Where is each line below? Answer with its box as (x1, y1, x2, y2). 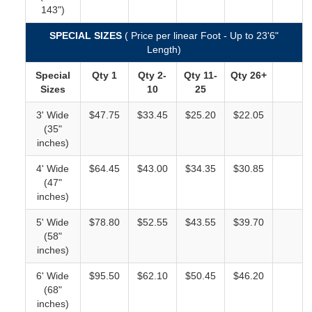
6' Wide (36, 270, 70, 281)
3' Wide (36, 109, 70, 120)
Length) (146, 44, 181, 55)
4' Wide (36, 163, 70, 174)
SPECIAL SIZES (49, 30, 125, 41)
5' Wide (36, 217, 70, 228)
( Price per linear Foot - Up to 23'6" (124, 30, 279, 41)
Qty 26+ (230, 70, 267, 81)
